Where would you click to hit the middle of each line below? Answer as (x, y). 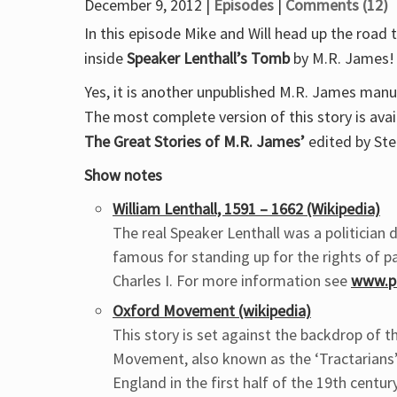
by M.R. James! (342, 58)
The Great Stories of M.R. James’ (195, 141)
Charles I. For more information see (232, 280)
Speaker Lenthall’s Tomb (208, 58)
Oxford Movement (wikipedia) (212, 311)
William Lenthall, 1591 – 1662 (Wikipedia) (246, 209)
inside (105, 58)
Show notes (123, 175)
